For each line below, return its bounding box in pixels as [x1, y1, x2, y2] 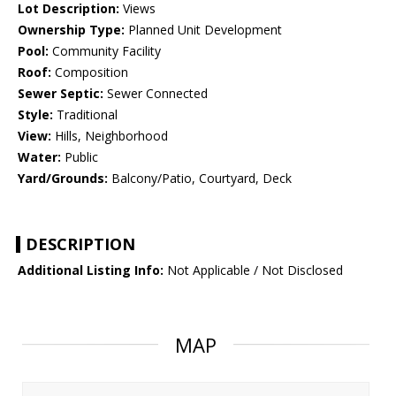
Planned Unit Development [125, 21, 282, 39]
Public [61, 148, 98, 166]
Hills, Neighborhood [51, 127, 168, 145]
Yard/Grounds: [18, 170, 108, 187]
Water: [18, 148, 61, 166]
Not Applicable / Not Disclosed [164, 262, 343, 279]
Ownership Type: [18, 21, 125, 39]
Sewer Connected [103, 85, 208, 103]
